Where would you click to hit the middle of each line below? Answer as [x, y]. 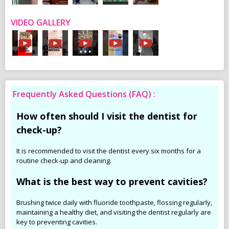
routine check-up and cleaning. [64, 161]
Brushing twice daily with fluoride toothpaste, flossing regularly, [114, 202]
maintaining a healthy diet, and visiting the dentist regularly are [114, 212]
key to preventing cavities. [57, 222]
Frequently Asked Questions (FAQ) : [84, 94]
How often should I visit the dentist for [107, 116]
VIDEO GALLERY [41, 22]
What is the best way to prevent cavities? [112, 181]
